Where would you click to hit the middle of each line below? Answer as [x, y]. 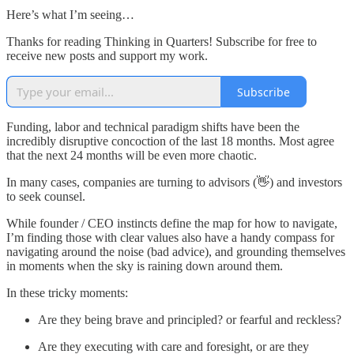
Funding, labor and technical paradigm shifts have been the [153, 127]
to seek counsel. [46, 197]
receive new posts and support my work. [107, 56]
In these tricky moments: [69, 293]
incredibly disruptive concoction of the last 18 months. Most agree [170, 141]
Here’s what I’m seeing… [70, 15]
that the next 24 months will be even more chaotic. [132, 156]
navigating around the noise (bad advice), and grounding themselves [176, 252]
